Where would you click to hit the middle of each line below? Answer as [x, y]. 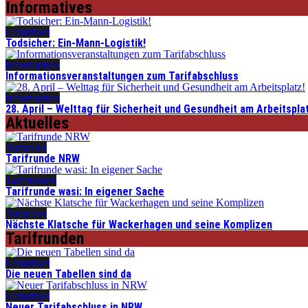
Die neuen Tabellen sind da [68, 274]
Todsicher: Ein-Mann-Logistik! [76, 43]
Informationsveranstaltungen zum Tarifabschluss [122, 76]
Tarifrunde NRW [43, 158]
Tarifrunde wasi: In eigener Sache [85, 191]
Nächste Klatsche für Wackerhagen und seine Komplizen [139, 224]
